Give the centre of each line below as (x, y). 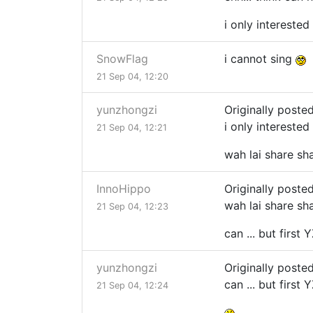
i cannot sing (260, 59)
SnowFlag (122, 59)
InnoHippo (124, 189)
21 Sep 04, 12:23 (132, 207)
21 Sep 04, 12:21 (132, 128)
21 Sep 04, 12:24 (132, 286)
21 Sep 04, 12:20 (132, 77)
